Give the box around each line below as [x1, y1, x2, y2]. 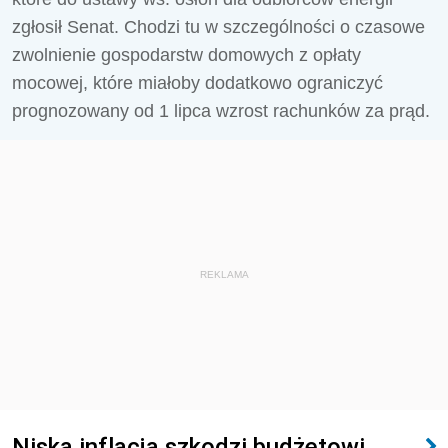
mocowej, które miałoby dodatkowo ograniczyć [12, 73, 383, 93]
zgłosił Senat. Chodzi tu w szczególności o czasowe [12, 17, 425, 37]
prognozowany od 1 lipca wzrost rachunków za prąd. [12, 101, 430, 121]
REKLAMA [199, 269, 249, 280]
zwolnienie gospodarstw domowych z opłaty [12, 45, 361, 65]
